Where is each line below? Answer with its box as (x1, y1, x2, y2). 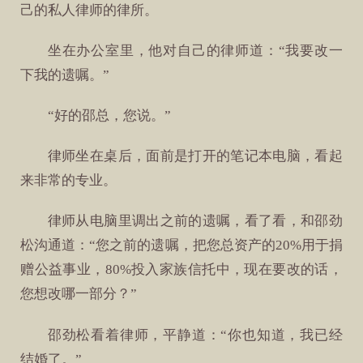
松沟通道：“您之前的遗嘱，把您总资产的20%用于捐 (20, 237, 343, 254)
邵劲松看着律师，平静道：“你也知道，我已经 (47, 327, 343, 343)
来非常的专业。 (20, 173, 117, 189)
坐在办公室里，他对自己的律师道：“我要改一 (47, 42, 343, 58)
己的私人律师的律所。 (20, 2, 159, 18)
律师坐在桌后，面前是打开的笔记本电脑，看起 (47, 148, 343, 164)
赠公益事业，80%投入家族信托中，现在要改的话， (20, 262, 343, 278)
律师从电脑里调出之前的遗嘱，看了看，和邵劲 (47, 213, 343, 229)
